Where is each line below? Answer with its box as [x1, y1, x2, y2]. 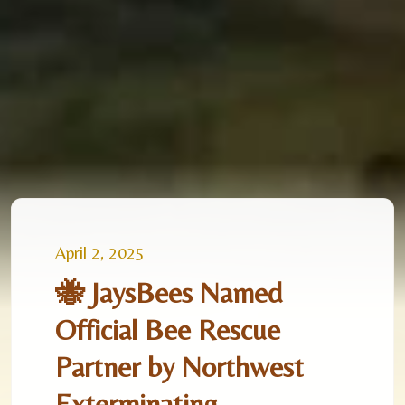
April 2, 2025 [55, 242, 145, 262]
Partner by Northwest [55, 350, 304, 383]
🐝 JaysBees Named [55, 276, 282, 309]
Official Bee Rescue [55, 313, 280, 346]
